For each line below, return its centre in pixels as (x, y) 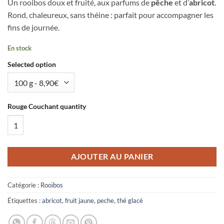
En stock (19, 48)
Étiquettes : (25, 201)
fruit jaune (79, 201)
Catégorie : (24, 185)
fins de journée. (33, 27)
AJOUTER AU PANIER (112, 157)
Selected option (32, 64)
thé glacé (130, 201)
